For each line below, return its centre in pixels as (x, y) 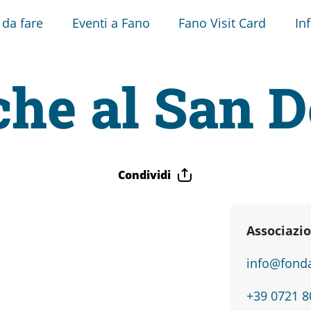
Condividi (144, 175)
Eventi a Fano (111, 23)
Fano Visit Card (222, 23)
